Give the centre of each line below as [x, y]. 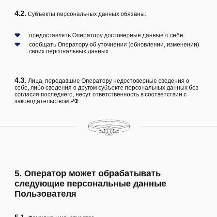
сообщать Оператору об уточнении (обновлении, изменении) [114, 44]
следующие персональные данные [90, 183]
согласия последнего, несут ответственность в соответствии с [101, 94]
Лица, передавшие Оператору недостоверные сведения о [109, 81]
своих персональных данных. [70, 51]
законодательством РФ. [47, 101]
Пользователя [46, 194]
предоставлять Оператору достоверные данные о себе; [107, 35]
